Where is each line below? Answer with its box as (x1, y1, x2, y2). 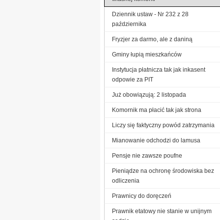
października (112, 20, 146, 27)
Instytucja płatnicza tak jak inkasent (112, 66, 205, 73)
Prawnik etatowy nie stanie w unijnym (112, 207, 212, 215)
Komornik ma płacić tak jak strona (112, 106, 201, 113)
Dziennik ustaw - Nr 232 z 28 (112, 10, 189, 18)
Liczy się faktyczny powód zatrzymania (112, 121, 215, 129)
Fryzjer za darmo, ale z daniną (112, 35, 192, 43)
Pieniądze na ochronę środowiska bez (112, 167, 214, 174)
